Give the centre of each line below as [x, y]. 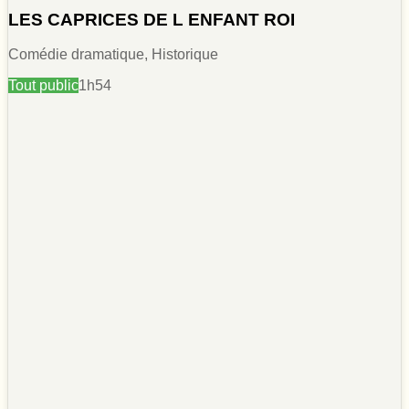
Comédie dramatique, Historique [113, 55]
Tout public [43, 86]
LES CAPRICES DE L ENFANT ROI [152, 19]
